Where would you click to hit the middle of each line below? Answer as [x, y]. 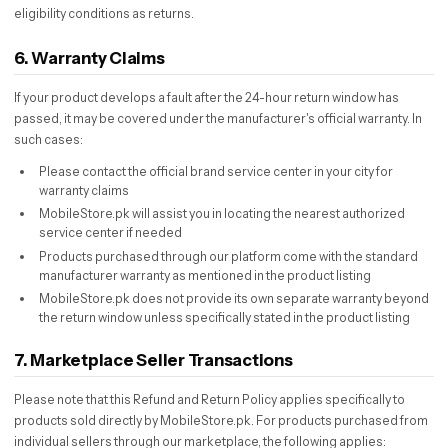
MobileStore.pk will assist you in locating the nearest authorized [221, 214]
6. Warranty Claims [89, 57]
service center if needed [110, 233]
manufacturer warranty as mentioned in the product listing [204, 275]
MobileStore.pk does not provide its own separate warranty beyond [233, 298]
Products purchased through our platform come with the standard [228, 256]
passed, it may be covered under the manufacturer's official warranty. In [218, 118]
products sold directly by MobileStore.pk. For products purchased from [221, 421]
